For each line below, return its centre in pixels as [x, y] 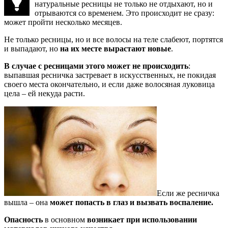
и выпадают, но [32, 49]
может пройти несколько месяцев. [63, 22]
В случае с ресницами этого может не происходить [96, 66]
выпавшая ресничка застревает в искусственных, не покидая [110, 75]
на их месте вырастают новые [116, 49]
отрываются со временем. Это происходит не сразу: [124, 13]
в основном [65, 220]
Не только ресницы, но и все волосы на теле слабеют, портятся [113, 40]
